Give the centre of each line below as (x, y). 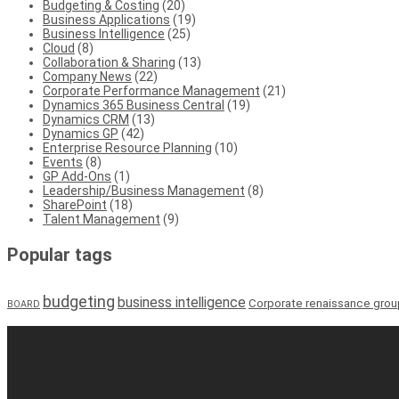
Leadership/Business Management (144, 191)
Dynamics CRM (86, 120)
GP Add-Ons (77, 177)
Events (63, 163)
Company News (87, 77)
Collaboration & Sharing (109, 63)
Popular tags (60, 255)
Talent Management (102, 220)
